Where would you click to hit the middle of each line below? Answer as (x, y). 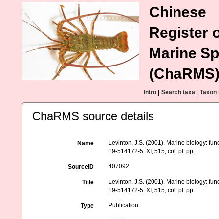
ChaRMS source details (93, 116)
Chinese (178, 12)
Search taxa (178, 92)
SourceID (81, 167)
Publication (124, 205)
